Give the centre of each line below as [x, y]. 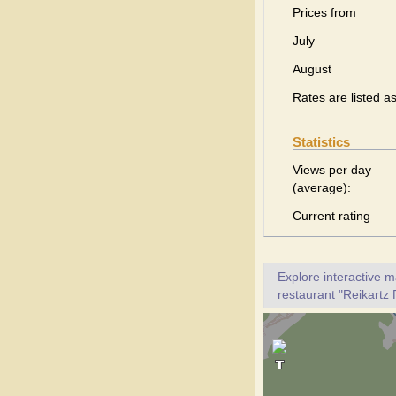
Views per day [332, 170]
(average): [322, 187]
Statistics [321, 142]
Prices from [324, 12]
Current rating [331, 216]
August [312, 69]
